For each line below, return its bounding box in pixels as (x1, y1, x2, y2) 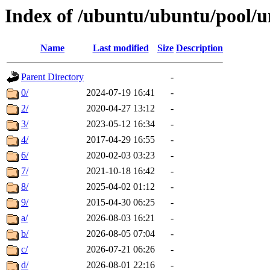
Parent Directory (21, 72, 84, 83)
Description (176, 43, 223, 54)
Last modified (92, 43, 149, 54)
